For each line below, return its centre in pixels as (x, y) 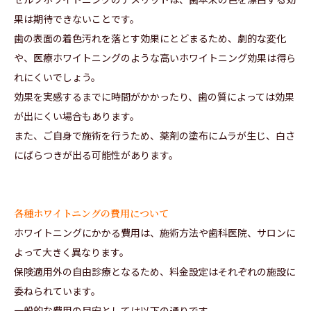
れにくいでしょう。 (57, 77)
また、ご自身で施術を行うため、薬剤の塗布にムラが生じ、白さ (154, 136)
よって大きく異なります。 (72, 252)
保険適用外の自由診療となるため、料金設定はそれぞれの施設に (155, 272)
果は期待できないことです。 (77, 19)
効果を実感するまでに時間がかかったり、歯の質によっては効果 (154, 97)
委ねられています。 (57, 291)
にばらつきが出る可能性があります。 (96, 155)
